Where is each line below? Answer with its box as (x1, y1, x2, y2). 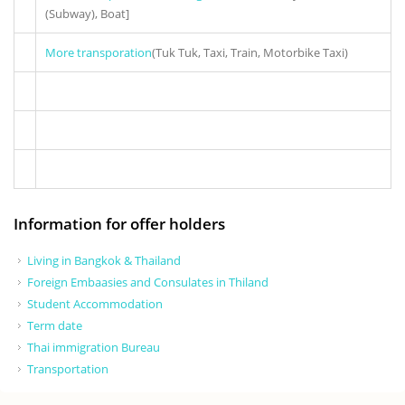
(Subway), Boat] (45, 5, 129, 23)
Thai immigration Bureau (27, 339, 160, 356)
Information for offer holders (14, 213, 225, 235)
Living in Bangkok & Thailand (27, 252, 181, 269)
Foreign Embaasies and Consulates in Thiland (27, 274, 268, 291)
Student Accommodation (27, 296, 163, 313)
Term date (27, 317, 82, 334)
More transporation (45, 44, 152, 61)
